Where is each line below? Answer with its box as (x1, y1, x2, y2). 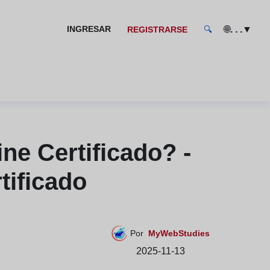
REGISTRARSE (127, 24, 187, 34)
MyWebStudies (148, 228, 210, 238)
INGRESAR (67, 24, 111, 34)
